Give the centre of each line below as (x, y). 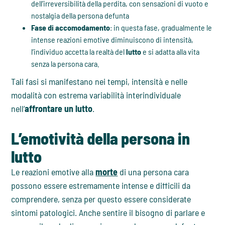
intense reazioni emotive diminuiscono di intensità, (113, 40)
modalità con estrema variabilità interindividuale (96, 95)
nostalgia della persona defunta (80, 16)
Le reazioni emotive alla (53, 172)
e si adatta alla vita (171, 52)
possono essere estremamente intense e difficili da (101, 186)
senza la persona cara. (66, 64)
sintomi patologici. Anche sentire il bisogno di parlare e (108, 213)
